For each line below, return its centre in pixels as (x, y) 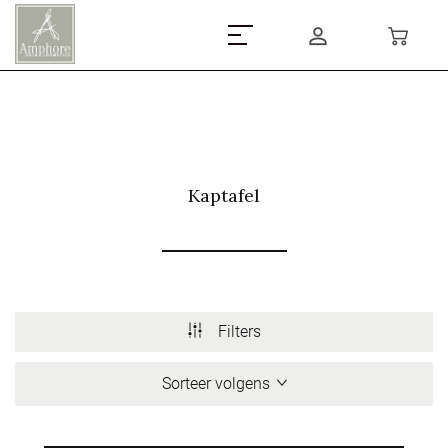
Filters (239, 331)
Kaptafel (224, 195)
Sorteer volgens (215, 383)
